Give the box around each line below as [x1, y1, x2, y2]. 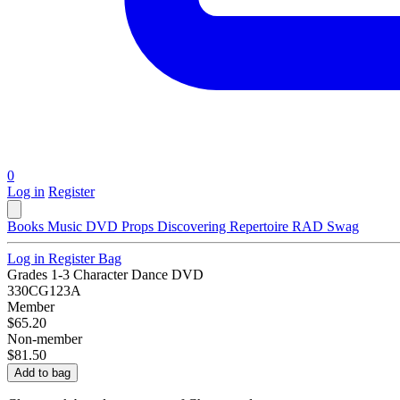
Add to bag [14, 366, 71, 380]
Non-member [7, 331, 82, 347]
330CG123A [7, 283, 81, 299]
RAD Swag [292, 219, 359, 235]
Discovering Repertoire [157, 219, 292, 235]
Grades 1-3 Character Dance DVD [7, 267, 204, 283]
